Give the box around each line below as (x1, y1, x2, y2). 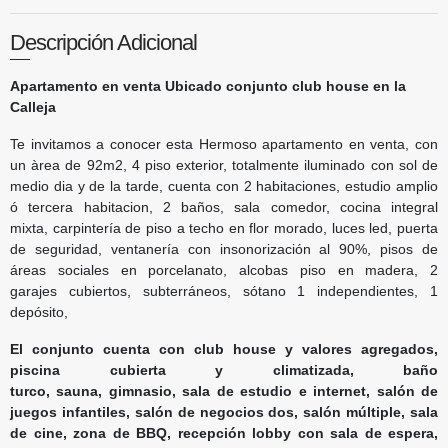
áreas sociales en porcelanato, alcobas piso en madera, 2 (10, 261, 438, 278)
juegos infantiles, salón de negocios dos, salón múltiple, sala (10, 403, 438, 420)
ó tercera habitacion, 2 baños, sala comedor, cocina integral (10, 198, 438, 215)
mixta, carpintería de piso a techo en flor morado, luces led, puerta (10, 219, 438, 236)
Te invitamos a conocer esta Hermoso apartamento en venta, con (10, 135, 438, 152)
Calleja (10, 98, 56, 115)
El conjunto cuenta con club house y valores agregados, (10, 340, 438, 357)
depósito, (10, 303, 68, 320)
